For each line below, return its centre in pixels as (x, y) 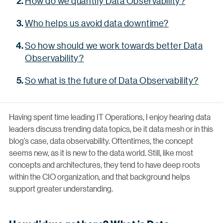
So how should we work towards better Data (114, 45)
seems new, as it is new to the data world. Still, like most (101, 152)
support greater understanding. (61, 188)
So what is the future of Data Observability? (112, 80)
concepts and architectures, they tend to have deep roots (105, 164)
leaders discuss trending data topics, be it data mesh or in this (111, 128)
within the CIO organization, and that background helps (100, 176)
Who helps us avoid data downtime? (97, 23)
